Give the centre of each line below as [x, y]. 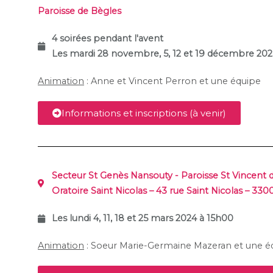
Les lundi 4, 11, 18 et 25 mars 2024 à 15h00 [142, 218]
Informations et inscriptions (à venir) [144, 113]
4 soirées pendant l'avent [107, 39]
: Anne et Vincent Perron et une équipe [172, 81]
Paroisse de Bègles [80, 11]
